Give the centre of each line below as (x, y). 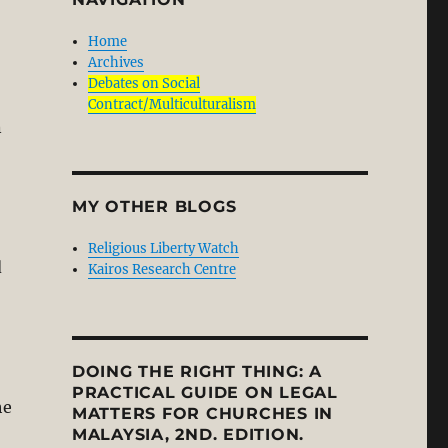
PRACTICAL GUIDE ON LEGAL (204, 392)
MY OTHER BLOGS (154, 206)
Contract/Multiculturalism (172, 104)
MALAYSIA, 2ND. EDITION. (188, 434)
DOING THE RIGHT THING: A (196, 371)
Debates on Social (144, 83)
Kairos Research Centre (162, 269)
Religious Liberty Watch (164, 248)
